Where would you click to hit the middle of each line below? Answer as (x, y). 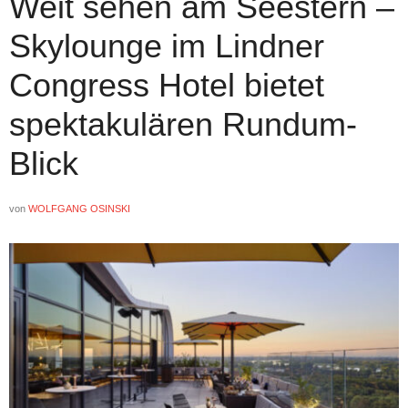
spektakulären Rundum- (183, 124)
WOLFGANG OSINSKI (79, 208)
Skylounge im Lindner (167, 46)
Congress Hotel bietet (167, 85)
